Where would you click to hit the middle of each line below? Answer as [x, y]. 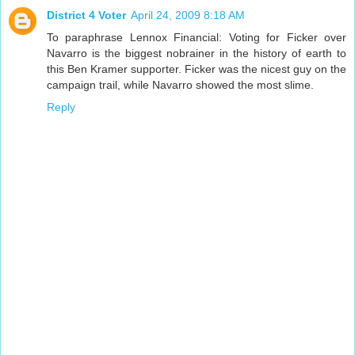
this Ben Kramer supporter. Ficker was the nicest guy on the [197, 69]
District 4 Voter [86, 15]
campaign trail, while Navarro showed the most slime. [180, 84]
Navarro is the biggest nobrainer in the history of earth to [197, 53]
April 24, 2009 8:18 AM [188, 15]
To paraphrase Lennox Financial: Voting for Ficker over [197, 37]
